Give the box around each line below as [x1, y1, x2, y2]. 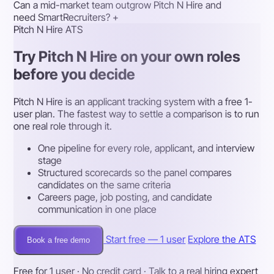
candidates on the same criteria [38, 178, 171, 191]
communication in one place [38, 202, 157, 215]
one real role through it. [13, 119, 113, 132]
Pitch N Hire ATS [13, 23, 83, 35]
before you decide [13, 65, 136, 83]
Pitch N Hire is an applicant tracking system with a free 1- [13, 95, 253, 108]
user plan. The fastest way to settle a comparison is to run [13, 107, 260, 120]
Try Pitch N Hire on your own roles [13, 47, 241, 65]
